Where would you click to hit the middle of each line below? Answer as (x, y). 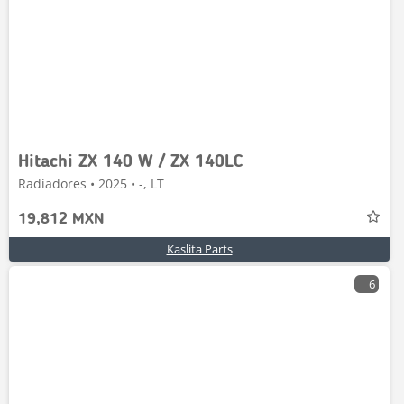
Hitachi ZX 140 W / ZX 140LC (130, 162)
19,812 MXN (61, 219)
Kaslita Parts (199, 249)
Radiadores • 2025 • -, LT (91, 184)
